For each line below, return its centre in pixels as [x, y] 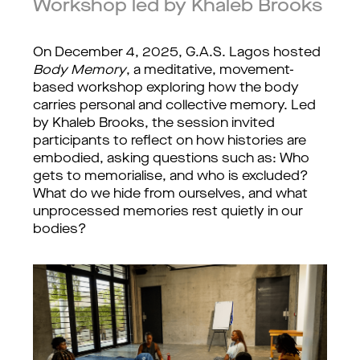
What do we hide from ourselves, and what [170, 194]
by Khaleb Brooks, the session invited [154, 124]
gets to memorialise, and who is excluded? [171, 177]
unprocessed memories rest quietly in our [168, 212]
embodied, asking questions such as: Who [171, 159]
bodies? [60, 230]
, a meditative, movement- [210, 71]
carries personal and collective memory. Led [174, 106]
